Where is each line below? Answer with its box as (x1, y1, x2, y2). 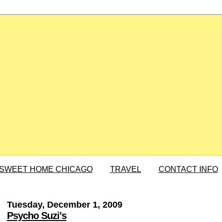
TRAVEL (110, 165, 141, 174)
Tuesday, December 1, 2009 (6, 200, 122, 210)
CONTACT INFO (158, 165, 218, 174)
